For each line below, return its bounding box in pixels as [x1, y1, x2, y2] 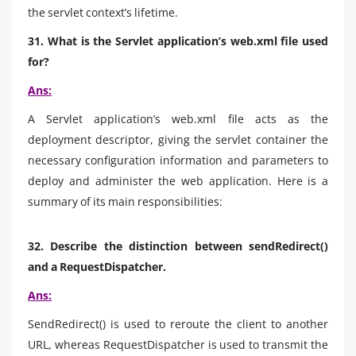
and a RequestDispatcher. [28, 258, 166, 274]
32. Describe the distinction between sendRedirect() [28, 238, 328, 253]
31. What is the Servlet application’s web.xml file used [28, 33, 328, 48]
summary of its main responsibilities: [28, 193, 222, 209]
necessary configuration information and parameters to [28, 152, 328, 168]
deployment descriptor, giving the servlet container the [28, 131, 328, 147]
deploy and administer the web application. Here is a [28, 172, 328, 188]
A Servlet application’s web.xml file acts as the [28, 110, 328, 126]
